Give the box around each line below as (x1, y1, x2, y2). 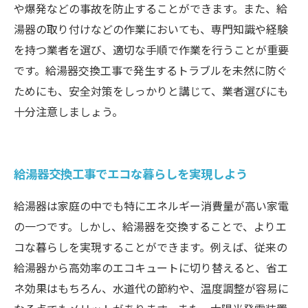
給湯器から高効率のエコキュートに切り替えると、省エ (14, 259, 288, 276)
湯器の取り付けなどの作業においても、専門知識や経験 (14, 21, 288, 37)
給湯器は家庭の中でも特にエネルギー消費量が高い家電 (14, 197, 289, 214)
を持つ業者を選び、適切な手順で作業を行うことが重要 (14, 41, 289, 58)
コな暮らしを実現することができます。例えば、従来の (14, 239, 287, 255)
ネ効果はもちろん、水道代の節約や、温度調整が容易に (14, 280, 289, 296)
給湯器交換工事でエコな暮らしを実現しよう (14, 165, 247, 182)
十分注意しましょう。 (14, 103, 123, 120)
